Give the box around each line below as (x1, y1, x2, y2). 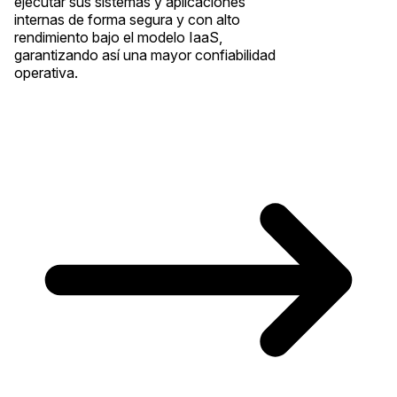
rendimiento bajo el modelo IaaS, (14, 27, 222, 46)
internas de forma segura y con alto (14, 10, 240, 28)
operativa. (14, 63, 78, 82)
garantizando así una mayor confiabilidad (14, 45, 276, 64)
